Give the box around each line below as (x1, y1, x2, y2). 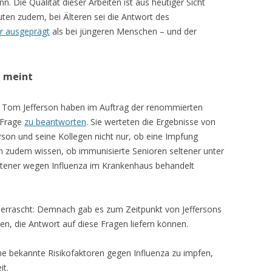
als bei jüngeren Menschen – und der (50, 25, 197, 37)
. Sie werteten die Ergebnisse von (86, 115, 216, 127)
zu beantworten (24, 115, 86, 127)
